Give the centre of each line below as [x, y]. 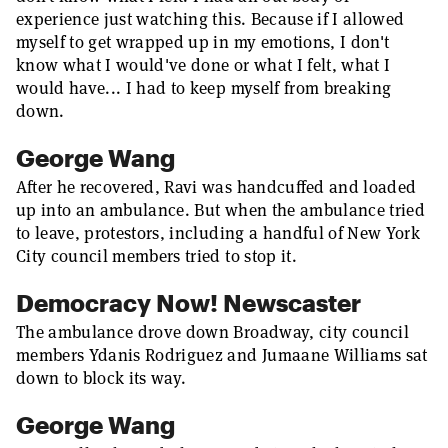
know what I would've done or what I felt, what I [203, 65]
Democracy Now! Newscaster [188, 302]
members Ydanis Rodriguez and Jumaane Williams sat [222, 355]
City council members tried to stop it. [156, 256]
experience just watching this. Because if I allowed [210, 19]
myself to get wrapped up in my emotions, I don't [203, 42]
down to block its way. [101, 378]
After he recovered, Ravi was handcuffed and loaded [216, 187]
